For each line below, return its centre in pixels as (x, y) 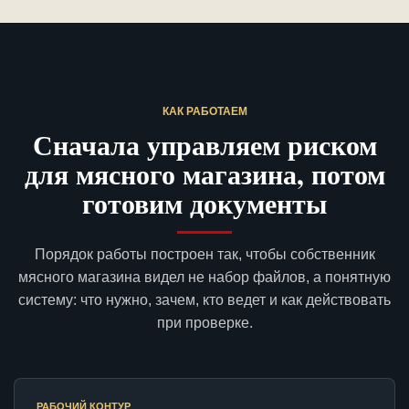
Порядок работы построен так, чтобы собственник (204, 255)
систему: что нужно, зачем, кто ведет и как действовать (204, 300)
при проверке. (204, 323)
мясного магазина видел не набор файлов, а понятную (204, 278)
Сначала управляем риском (204, 145)
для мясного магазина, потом (204, 174)
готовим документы (204, 203)
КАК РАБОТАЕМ (204, 112)
